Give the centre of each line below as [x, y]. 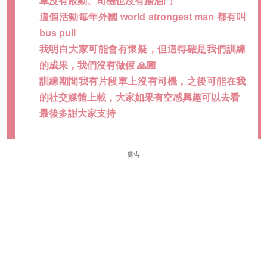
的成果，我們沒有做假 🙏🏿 [97, 65]
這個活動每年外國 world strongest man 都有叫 [142, 17]
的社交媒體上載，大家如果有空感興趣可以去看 [139, 97]
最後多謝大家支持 [77, 113]
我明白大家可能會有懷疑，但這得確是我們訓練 [142, 49]
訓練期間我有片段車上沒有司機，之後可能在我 [142, 81]
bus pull [57, 33]
